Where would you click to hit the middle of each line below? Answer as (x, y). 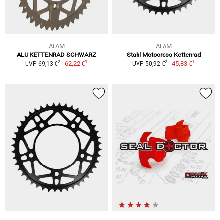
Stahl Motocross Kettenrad (164, 55)
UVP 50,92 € (148, 64)
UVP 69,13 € (41, 64)
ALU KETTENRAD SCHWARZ (56, 55)
